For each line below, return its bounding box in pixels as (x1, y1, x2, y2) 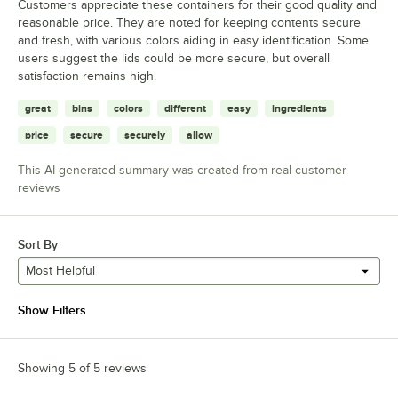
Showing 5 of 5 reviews (18, 361, 147, 375)
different (164, 101, 206, 115)
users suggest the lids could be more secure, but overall (18, 51, 330, 65)
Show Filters (18, 302, 86, 317)
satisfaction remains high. (18, 68, 156, 83)
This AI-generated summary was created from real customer (18, 163, 346, 177)
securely (124, 128, 165, 141)
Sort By (18, 236, 58, 251)
